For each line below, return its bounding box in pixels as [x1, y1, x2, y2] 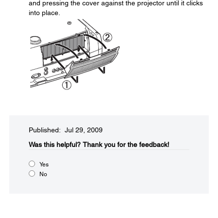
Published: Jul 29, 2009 [29, 126, 103, 134]
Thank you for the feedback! [83, 141, 169, 148]
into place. [29, 9, 60, 17]
